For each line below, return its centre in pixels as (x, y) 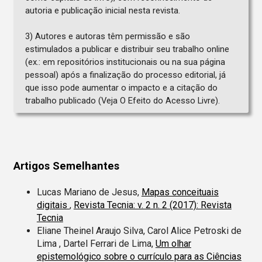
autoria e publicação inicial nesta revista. (102, 10)
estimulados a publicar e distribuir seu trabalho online (127, 49)
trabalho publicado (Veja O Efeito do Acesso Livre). (122, 100)
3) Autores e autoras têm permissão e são (107, 36)
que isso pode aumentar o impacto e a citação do (121, 87)
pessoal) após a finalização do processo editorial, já (125, 75)
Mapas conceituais (180, 192)
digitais (53, 205)
